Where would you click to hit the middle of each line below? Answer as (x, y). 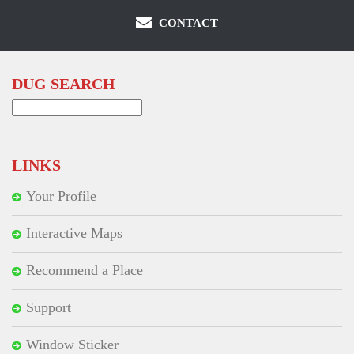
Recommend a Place (85, 271)
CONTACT (187, 23)
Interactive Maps (74, 233)
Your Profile (61, 196)
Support (49, 308)
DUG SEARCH (64, 84)
